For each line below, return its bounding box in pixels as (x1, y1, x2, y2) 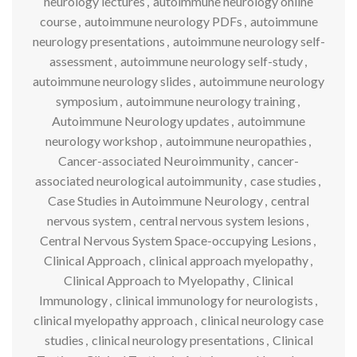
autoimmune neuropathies (165, 132, 307, 148)
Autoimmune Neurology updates (52, 112, 229, 128)
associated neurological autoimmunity (35, 172, 242, 188)
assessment (49, 53, 112, 69)
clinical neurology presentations (91, 331, 265, 347)
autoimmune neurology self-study (120, 53, 303, 69)
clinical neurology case (201, 312, 324, 328)
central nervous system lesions (139, 212, 304, 228)
